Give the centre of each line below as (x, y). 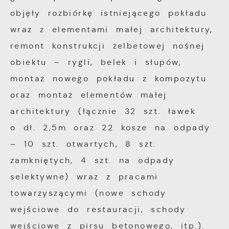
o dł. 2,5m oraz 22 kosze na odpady (110, 128)
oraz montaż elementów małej (89, 95)
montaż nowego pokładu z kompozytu (109, 79)
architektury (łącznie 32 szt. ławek (103, 111)
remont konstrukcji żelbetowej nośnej (108, 46)
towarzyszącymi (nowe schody (88, 193)
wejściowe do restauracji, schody (98, 210)
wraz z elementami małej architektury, (112, 30)
